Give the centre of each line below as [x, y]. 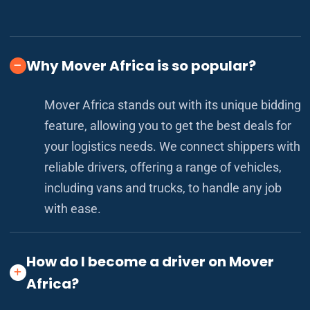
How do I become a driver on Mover [150, 261]
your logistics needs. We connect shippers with [172, 146]
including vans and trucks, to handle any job [163, 188]
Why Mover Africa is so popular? [141, 65]
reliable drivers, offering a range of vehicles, [163, 167]
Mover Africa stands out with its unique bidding [172, 104]
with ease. [72, 208]
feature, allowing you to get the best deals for [167, 125]
